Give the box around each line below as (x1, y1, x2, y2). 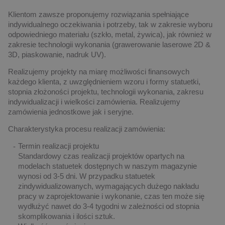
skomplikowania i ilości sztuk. (18, 211, 115, 220)
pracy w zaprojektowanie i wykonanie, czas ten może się (18, 191, 204, 200)
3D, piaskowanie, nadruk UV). (8, 50, 106, 59)
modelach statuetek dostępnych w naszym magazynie (18, 161, 197, 170)
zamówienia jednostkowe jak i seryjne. (8, 107, 134, 116)
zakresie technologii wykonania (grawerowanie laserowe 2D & (8, 40, 210, 49)
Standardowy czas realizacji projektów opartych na (18, 151, 184, 160)
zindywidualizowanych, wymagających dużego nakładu (18, 181, 199, 190)
